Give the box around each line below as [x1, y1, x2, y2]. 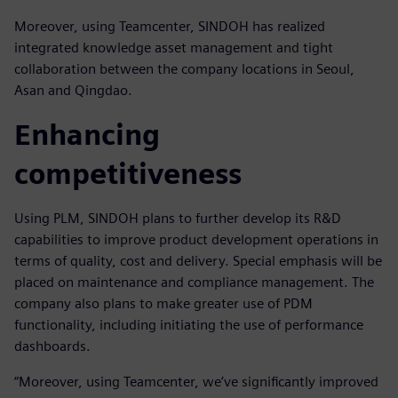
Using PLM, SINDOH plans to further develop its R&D [14, 210, 341, 227]
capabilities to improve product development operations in [14, 231, 378, 249]
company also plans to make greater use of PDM [14, 295, 313, 313]
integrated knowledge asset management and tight [14, 39, 333, 57]
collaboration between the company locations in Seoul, [14, 60, 354, 78]
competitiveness [14, 156, 242, 192]
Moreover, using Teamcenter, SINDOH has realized [14, 18, 325, 36]
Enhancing [14, 117, 160, 153]
